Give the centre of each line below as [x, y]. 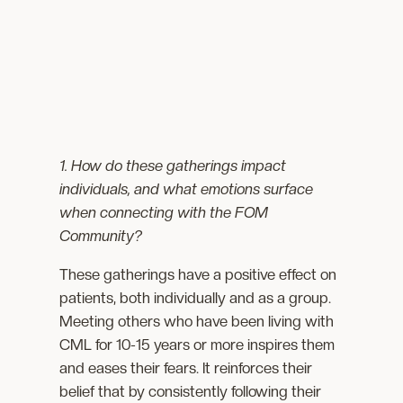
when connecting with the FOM [164, 212]
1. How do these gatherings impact [173, 166]
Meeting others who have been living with [197, 321]
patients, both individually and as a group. [196, 297]
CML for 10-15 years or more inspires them [197, 344]
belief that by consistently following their [191, 391]
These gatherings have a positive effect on [198, 274]
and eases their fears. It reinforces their [186, 367]
